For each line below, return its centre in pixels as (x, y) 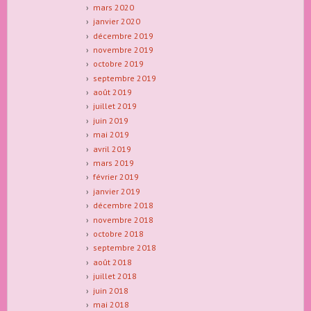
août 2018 (112, 262)
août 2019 (112, 92)
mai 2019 (111, 135)
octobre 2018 (118, 233)
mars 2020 (113, 7)
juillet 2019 (115, 106)
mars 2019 (113, 163)
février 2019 (116, 177)
